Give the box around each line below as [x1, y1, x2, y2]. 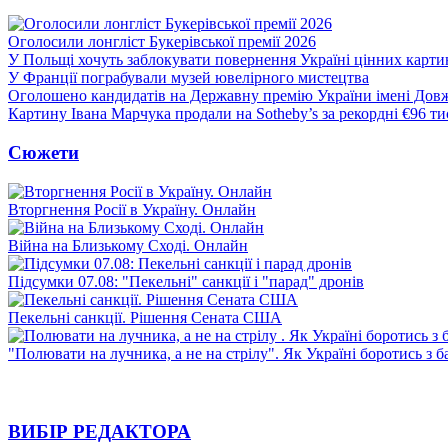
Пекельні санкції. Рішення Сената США [8, 308, 282, 326]
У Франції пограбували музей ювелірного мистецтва [8, 69, 369, 87]
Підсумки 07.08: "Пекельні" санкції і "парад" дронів [8, 272, 364, 290]
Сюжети [8, 141, 79, 163]
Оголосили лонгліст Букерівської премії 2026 [8, 33, 316, 51]
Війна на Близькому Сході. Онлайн [8, 236, 248, 254]
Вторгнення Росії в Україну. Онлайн [8, 200, 256, 218]
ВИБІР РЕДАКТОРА [8, 421, 191, 443]
